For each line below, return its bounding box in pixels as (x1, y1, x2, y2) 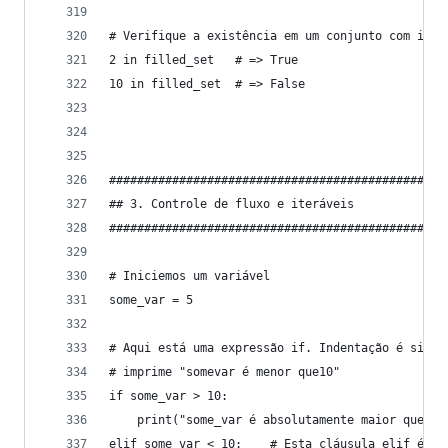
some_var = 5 (109, 293, 193, 307)
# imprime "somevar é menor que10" (109, 365, 340, 379)
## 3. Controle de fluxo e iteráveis (109, 197, 354, 211)
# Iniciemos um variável (109, 269, 270, 283)
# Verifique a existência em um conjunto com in (109, 29, 431, 43)
